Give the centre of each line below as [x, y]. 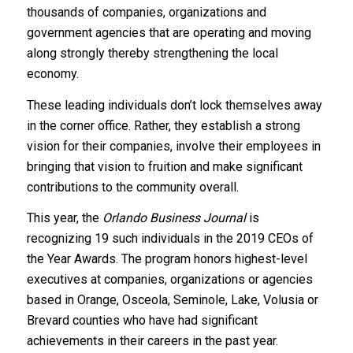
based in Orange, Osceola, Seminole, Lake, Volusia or [172, 300]
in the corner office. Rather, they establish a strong [163, 125]
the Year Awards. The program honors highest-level [167, 259]
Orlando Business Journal [174, 218]
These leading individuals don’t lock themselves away [174, 105]
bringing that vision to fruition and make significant [164, 166]
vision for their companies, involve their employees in [173, 146]
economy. [52, 74]
